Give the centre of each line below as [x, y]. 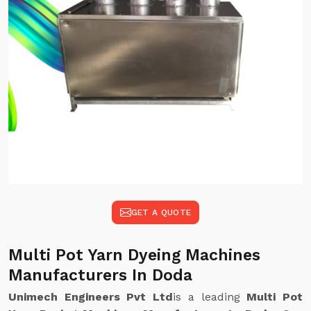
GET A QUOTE [161, 212]
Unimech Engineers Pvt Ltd [91, 297]
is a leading [210, 297]
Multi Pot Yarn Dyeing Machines [134, 255]
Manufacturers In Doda [100, 275]
